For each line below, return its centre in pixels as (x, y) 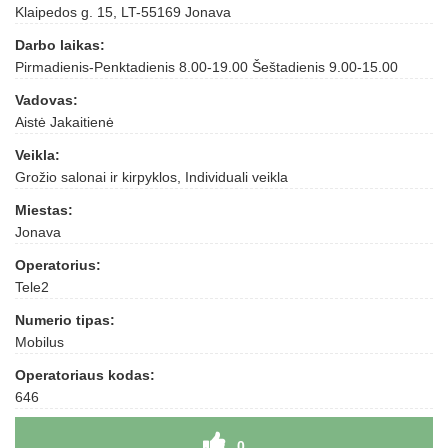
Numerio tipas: (65, 320)
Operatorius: (58, 265)
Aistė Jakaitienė (64, 122)
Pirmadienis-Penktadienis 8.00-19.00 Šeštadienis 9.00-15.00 (206, 67)
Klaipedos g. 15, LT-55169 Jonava (123, 12)
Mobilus (39, 342)
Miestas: (44, 210)
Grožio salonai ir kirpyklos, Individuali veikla (151, 177)
